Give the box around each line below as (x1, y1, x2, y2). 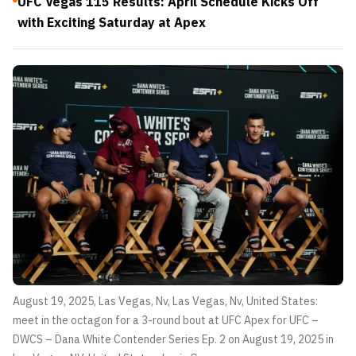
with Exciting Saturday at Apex (17, 14, 206, 30)
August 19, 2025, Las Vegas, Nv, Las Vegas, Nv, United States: (13, 294, 318, 308)
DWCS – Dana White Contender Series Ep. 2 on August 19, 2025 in (13, 332, 334, 346)
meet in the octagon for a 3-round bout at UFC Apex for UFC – (13, 313, 319, 327)
